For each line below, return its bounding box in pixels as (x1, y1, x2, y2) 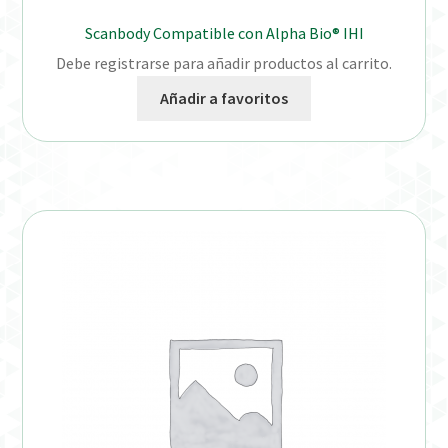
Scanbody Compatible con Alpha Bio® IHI (84, 22, 364, 43)
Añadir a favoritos (160, 88, 288, 109)
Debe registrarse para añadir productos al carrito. (56, 53, 392, 74)
